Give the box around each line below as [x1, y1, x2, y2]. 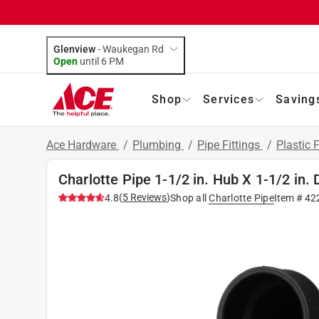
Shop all [170, 192, 206, 204]
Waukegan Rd [103, 43, 164, 55]
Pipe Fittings [197, 137, 263, 152]
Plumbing [132, 137, 184, 152]
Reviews [128, 191, 167, 203]
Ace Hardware [46, 137, 119, 152]
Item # [273, 192, 305, 204]
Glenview [53, 43, 95, 55]
